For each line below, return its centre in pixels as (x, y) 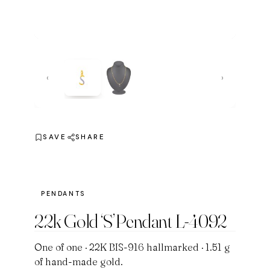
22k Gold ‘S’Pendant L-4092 (131, 221)
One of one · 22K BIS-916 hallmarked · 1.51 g (133, 247)
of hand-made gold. (79, 262)
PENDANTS (63, 194)
